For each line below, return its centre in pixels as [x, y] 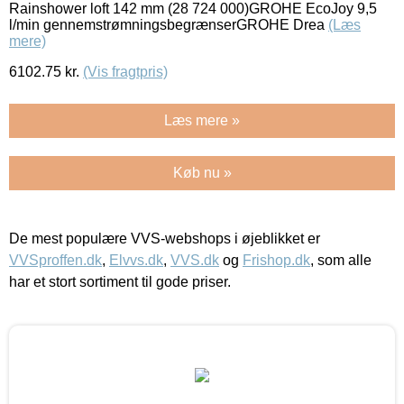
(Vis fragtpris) [125, 71]
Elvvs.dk [136, 260]
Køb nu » [202, 172]
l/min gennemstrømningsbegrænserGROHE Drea [169, 24]
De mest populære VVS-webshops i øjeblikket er [165, 238]
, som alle [341, 260]
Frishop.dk [276, 260]
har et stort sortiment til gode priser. [120, 281]
